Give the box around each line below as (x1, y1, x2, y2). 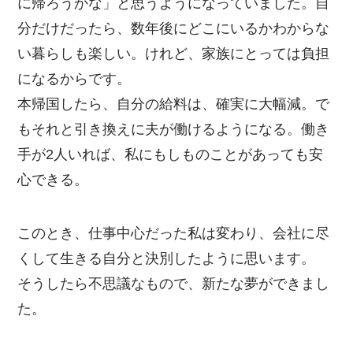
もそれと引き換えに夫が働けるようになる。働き (17, 121, 330, 137)
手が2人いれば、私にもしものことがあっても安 (17, 146, 324, 162)
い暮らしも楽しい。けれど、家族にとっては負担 (17, 45, 330, 61)
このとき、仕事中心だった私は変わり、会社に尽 (17, 225, 330, 241)
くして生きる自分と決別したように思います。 (17, 250, 316, 266)
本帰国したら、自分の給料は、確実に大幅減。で (17, 95, 330, 112)
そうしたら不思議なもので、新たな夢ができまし (17, 275, 330, 292)
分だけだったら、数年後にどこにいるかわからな (17, 20, 330, 36)
